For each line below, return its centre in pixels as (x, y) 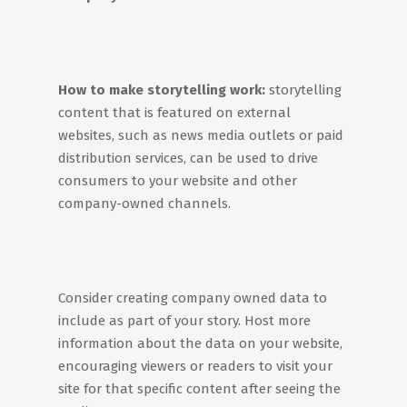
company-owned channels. (144, 203)
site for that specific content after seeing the (199, 389)
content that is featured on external (174, 113)
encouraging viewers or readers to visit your (195, 366)
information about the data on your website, (200, 343)
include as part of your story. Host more (184, 321)
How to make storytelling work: (162, 90)
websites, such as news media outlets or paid (201, 135)
